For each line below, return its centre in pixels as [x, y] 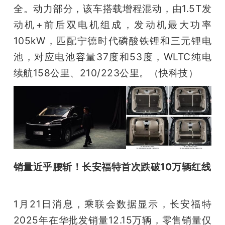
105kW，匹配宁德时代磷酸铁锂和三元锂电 [113, 41]
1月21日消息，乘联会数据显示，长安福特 [113, 204]
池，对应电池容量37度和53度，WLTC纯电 [113, 57]
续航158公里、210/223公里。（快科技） [106, 73]
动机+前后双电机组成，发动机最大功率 [113, 25]
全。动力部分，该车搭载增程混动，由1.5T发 [113, 9]
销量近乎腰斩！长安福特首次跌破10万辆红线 [112, 166]
